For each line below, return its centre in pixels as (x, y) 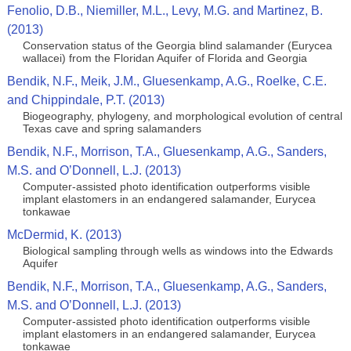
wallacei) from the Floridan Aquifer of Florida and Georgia (165, 58)
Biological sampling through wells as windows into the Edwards (177, 251)
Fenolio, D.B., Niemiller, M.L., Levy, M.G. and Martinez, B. (165, 11)
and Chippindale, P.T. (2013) (85, 100)
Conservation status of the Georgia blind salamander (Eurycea (177, 45)
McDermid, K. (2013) (64, 235)
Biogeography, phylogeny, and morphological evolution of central (182, 116)
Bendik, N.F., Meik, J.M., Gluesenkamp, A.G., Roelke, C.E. (166, 81)
